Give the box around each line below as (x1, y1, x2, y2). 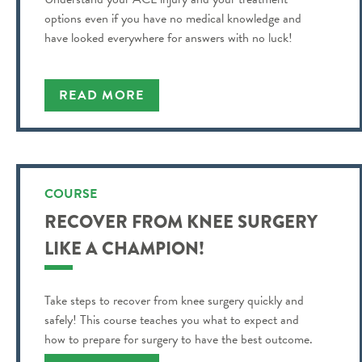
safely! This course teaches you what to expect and (44, 310, 299, 330)
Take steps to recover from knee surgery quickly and (44, 291, 304, 310)
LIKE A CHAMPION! (44, 235, 204, 262)
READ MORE (59, 86, 145, 105)
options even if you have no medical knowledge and (44, 9, 301, 28)
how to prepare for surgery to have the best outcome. (44, 330, 313, 349)
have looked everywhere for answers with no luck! (44, 28, 293, 48)
